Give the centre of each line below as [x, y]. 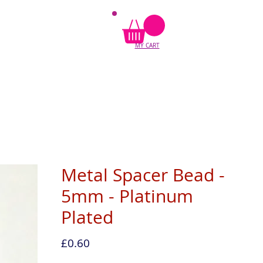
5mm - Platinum [127, 196]
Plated [87, 217]
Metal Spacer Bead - [143, 175]
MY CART [147, 45]
